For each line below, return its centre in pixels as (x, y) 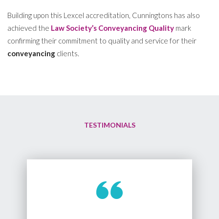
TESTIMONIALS (109, 125)
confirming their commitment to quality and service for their (102, 41)
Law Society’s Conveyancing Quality (112, 28)
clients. (67, 54)
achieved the (29, 28)
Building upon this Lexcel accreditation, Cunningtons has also (104, 15)
